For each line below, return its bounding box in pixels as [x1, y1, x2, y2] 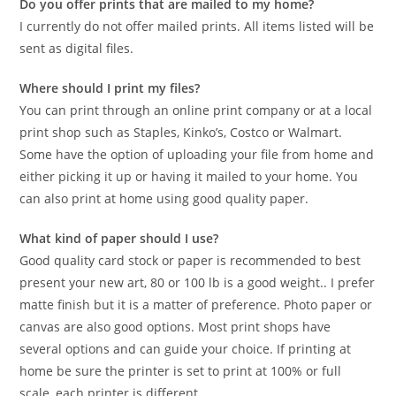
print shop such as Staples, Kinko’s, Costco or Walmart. [19, 124, 343, 141]
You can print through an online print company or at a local [19, 102, 373, 119]
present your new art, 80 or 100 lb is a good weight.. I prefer [19, 274, 376, 292]
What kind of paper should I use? [19, 230, 219, 247]
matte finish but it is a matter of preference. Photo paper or [19, 296, 373, 314]
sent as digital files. [19, 40, 134, 57]
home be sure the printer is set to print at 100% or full [19, 362, 342, 380]
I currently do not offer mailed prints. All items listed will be [19, 18, 375, 35]
